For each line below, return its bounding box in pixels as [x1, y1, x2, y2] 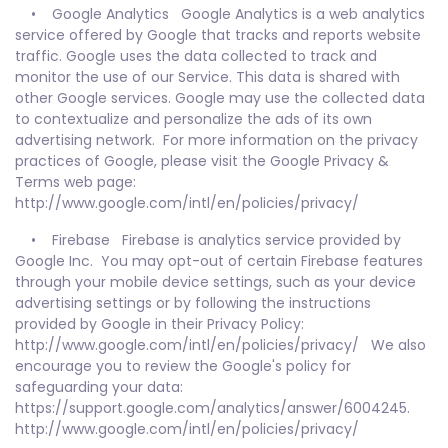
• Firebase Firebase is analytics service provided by [15, 230, 401, 250]
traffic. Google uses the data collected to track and [15, 46, 377, 66]
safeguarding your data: [15, 377, 183, 397]
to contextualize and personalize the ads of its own [15, 109, 372, 129]
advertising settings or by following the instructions [15, 293, 371, 313]
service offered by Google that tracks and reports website [15, 25, 421, 45]
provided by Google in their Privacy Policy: [15, 314, 304, 334]
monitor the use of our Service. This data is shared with [15, 67, 400, 87]
